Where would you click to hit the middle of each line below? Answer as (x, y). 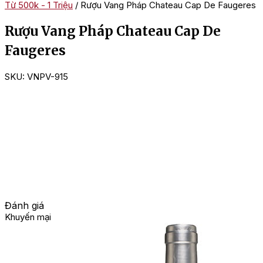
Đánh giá (24, 206)
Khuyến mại (28, 217)
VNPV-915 (48, 77)
